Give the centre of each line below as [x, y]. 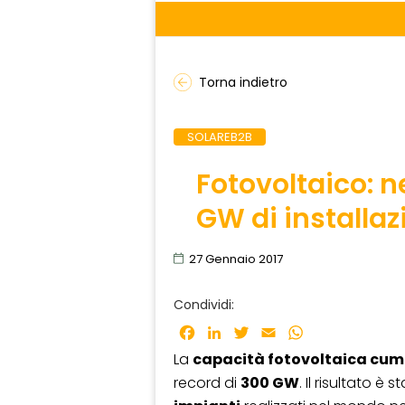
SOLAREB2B [220, 137]
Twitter [277, 333]
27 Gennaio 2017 [236, 259]
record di [207, 383]
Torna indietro [243, 83]
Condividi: [204, 304]
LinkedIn [253, 333]
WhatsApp [344, 333]
